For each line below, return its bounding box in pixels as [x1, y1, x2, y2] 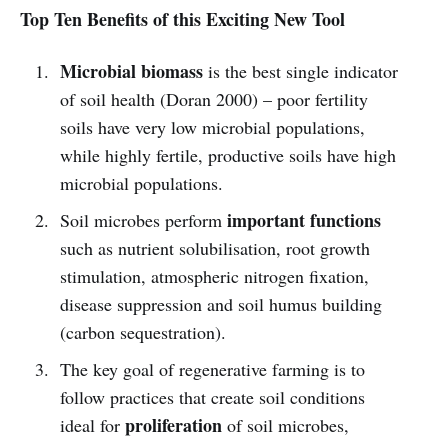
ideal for [59, 412, 125, 437]
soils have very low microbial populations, [59, 114, 365, 139]
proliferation [124, 411, 222, 438]
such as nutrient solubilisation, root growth [59, 235, 370, 260]
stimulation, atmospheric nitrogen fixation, [59, 263, 369, 288]
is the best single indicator [202, 58, 398, 83]
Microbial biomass [59, 57, 203, 84]
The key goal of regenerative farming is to [59, 356, 365, 381]
